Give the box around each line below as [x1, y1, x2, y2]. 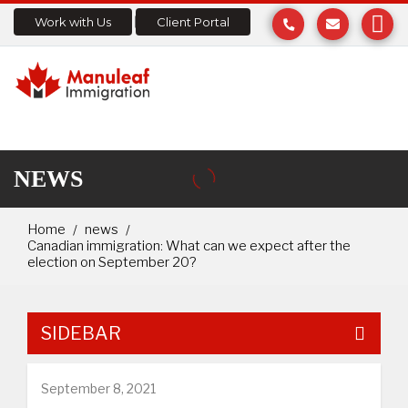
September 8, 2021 [41, 380, 156, 396]
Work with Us [35, 15, 111, 29]
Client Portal [157, 15, 229, 29]
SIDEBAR [41, 321, 121, 344]
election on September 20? [27, 253, 196, 270]
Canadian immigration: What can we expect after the [27, 237, 351, 254]
